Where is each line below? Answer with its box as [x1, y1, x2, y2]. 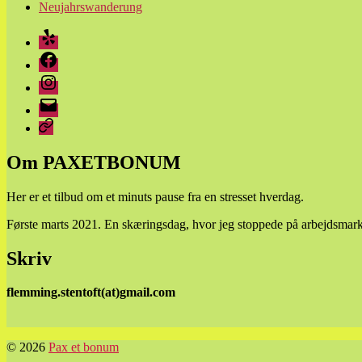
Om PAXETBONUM [6, 151, 181, 173]
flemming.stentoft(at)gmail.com [6, 285, 175, 300]
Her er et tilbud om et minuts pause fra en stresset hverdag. [6, 189, 304, 204]
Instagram [38, 71, 88, 86]
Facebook [38, 48, 88, 63]
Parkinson [38, 116, 89, 131]
